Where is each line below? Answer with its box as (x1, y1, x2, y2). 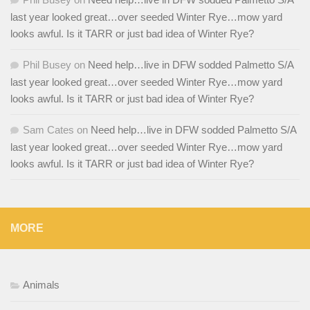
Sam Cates (23, 123, 74, 136)
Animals (23, 278, 60, 291)
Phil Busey (23, 58, 71, 71)
